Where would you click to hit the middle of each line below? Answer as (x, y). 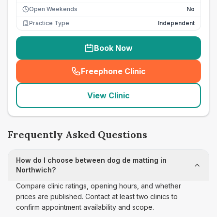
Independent (176, 23)
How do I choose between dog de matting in (91, 160)
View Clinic (108, 95)
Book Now (113, 48)
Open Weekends (53, 9)
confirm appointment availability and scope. (85, 207)
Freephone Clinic (113, 71)
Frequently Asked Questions (77, 134)
